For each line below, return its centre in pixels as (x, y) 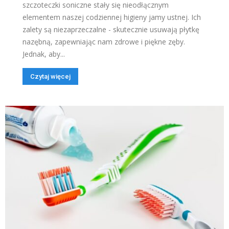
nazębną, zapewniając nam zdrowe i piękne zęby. (104, 42)
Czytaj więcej (50, 77)
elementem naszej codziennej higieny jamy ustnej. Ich (112, 17)
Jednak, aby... (44, 54)
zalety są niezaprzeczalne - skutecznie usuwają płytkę (111, 30)
